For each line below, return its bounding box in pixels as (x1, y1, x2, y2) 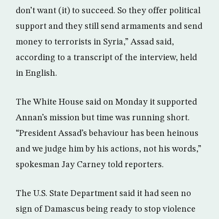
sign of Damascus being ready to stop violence (16, 205, 196, 214)
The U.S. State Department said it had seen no (16, 189, 191, 198)
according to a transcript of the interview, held (16, 53, 197, 62)
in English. (16, 69, 57, 78)
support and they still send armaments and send (16, 22, 202, 31)
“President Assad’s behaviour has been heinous (16, 129, 198, 138)
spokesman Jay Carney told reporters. (16, 160, 164, 169)
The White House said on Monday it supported (16, 98, 197, 107)
